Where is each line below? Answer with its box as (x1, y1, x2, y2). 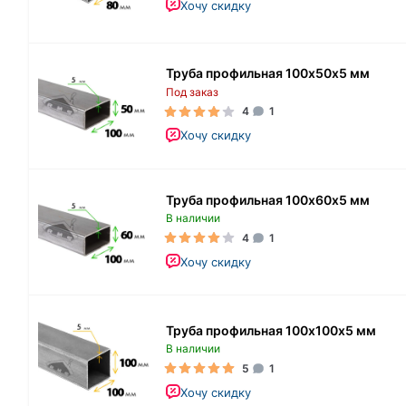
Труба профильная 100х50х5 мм (166, 65, 370, 82)
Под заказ (166, 85, 218, 100)
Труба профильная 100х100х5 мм (166, 322, 376, 338)
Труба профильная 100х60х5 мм (166, 191, 370, 208)
